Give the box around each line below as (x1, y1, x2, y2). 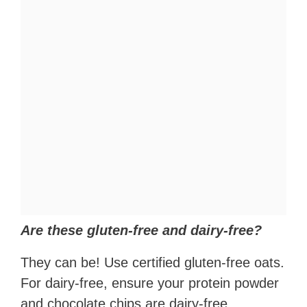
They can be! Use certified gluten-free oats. (21, 255, 284, 271)
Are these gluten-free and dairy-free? (21, 223, 262, 238)
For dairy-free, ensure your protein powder (21, 275, 279, 291)
